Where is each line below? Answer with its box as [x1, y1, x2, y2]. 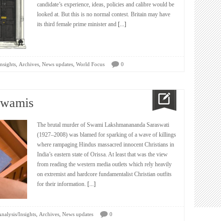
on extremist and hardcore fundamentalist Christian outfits [37, 171, 172, 178]
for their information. [37, 181, 86, 187]
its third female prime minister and [37, 21, 116, 28]
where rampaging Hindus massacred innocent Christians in [37, 141, 174, 148]
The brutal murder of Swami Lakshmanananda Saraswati [37, 121, 169, 128]
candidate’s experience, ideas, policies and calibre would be [37, 1, 174, 8]
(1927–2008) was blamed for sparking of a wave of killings [37, 131, 176, 138]
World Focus [76, 61, 105, 67]
